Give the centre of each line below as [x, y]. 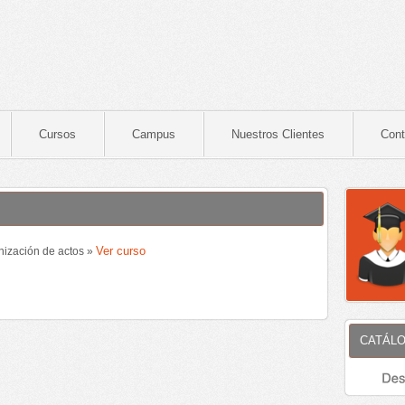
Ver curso [121, 251]
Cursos [57, 135]
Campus [154, 135]
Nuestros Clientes [278, 135]
